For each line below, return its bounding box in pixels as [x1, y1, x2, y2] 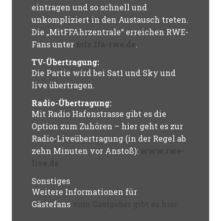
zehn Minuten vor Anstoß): [32, 146, 141, 156]
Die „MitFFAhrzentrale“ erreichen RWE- [32, 27, 189, 37]
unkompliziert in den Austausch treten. [32, 14, 189, 25]
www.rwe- [140, 146, 184, 156]
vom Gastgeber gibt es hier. [73, 199, 180, 209]
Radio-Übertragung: [32, 98, 112, 108]
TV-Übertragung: [32, 57, 100, 67]
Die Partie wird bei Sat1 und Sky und [32, 68, 176, 78]
